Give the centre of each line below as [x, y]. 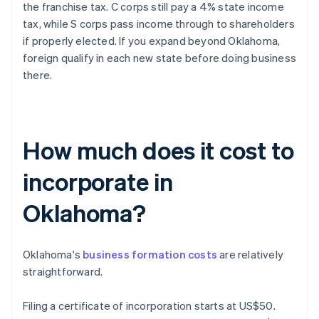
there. [38, 75]
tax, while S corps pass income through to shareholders [159, 24]
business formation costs [150, 255]
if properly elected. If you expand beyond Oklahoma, [152, 41]
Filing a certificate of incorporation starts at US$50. [149, 306]
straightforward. [63, 272]
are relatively [251, 255]
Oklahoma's [53, 255]
